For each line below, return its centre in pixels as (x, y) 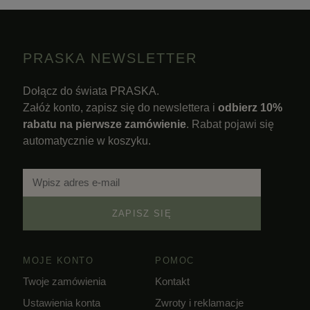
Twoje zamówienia (64, 281)
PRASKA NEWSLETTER (110, 58)
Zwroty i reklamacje (199, 302)
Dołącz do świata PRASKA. (91, 91)
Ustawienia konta (62, 302)
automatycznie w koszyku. (87, 140)
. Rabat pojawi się (230, 124)
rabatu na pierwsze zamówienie (104, 124)
